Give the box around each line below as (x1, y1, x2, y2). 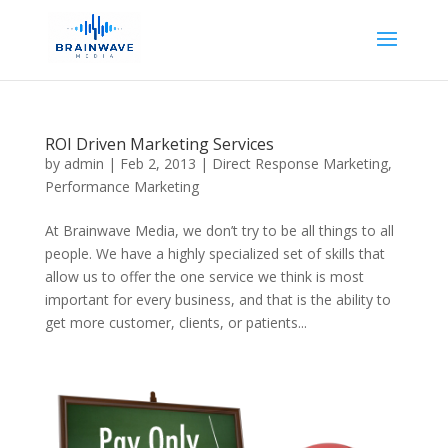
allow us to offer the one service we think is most (44, 267, 364, 286)
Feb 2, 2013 (119, 154, 196, 173)
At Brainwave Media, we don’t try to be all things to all (44, 221, 394, 240)
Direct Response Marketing (211, 154, 388, 173)
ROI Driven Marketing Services (44, 133, 274, 155)
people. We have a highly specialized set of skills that (44, 244, 385, 263)
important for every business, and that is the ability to (44, 290, 391, 309)
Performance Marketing (44, 177, 199, 196)
